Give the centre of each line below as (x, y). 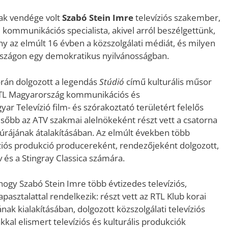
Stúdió (112, 81)
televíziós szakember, (177, 18)
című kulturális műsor (168, 81)
